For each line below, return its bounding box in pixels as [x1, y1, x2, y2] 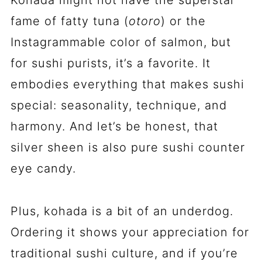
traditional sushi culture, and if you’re [10, 246, 238, 260]
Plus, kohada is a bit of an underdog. [10, 204, 233, 218]
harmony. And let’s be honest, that [10, 119, 218, 133]
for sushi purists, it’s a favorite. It [10, 56, 211, 70]
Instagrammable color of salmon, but [10, 35, 231, 49]
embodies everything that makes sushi [10, 77, 244, 91]
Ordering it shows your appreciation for [10, 225, 249, 239]
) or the [160, 13, 206, 28]
